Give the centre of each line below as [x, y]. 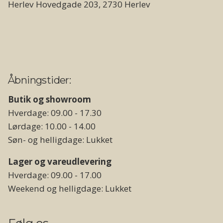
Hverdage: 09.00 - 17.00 [55, 175]
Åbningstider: [40, 80]
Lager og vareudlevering [60, 161]
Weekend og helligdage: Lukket [70, 188]
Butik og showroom [50, 99]
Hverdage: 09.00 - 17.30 [55, 112]
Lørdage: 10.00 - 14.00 [52, 126]
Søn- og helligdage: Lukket [60, 139]
